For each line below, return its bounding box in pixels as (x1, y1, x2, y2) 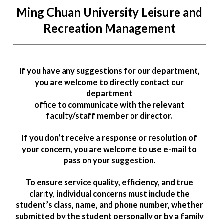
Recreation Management (43, 21, 175, 35)
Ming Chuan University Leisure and (16, 5, 203, 19)
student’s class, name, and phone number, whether (15, 199, 203, 210)
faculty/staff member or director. (46, 110, 173, 121)
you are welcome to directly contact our (35, 77, 184, 88)
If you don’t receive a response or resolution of (22, 132, 197, 143)
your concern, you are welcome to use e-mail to (22, 144, 197, 154)
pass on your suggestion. (63, 155, 155, 166)
